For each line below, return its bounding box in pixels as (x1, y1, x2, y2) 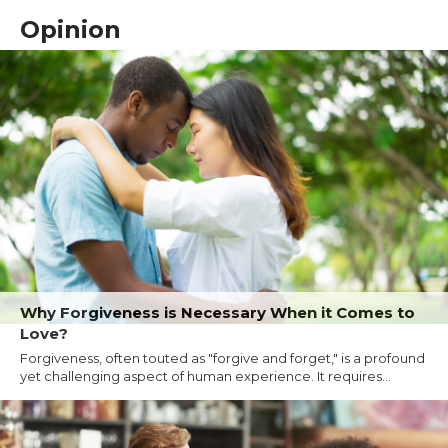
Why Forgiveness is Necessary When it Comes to (20, 303, 415, 323)
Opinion (20, 14, 121, 44)
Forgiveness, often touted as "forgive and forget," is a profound (20, 350, 425, 367)
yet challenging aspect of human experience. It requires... (20, 368, 391, 385)
